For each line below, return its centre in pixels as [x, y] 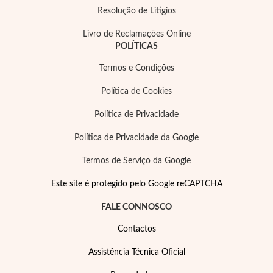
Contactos [136, 229]
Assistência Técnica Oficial [136, 252]
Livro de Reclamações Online [136, 34]
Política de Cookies [136, 91]
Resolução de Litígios [136, 11]
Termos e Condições [136, 68]
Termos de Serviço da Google [136, 161]
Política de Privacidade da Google [136, 138]
